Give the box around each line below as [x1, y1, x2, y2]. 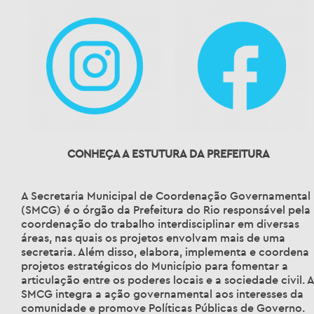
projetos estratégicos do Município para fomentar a [21, 259, 288, 273]
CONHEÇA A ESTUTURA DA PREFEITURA [67, 146, 270, 161]
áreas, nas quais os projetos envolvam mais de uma [21, 231, 285, 245]
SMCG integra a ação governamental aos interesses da [21, 287, 303, 301]
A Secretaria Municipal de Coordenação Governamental [21, 189, 310, 203]
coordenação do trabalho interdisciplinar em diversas [21, 217, 299, 231]
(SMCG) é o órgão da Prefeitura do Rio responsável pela [21, 203, 310, 217]
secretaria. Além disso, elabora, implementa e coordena [21, 245, 309, 259]
